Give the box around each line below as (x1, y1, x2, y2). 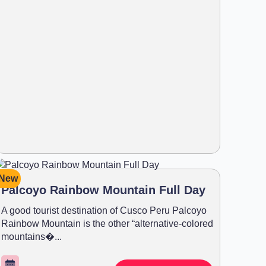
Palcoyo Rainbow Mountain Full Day (1, 183, 205, 197)
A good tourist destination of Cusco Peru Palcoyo (1, 205, 207, 216)
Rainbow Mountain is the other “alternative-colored (1, 218, 213, 229)
